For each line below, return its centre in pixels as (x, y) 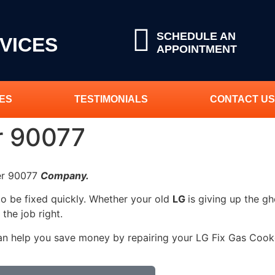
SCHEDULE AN (196, 36)
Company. (65, 176)
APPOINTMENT (197, 49)
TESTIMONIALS (111, 99)
